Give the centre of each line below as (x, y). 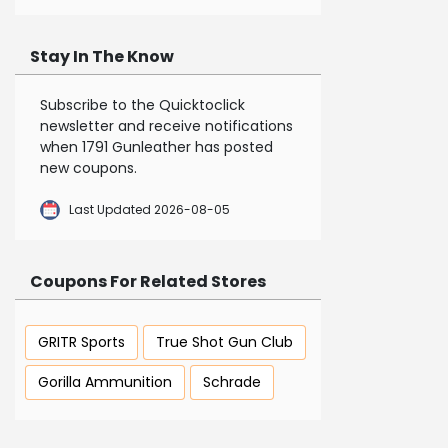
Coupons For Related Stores (148, 282)
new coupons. (88, 168)
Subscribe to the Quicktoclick (142, 105)
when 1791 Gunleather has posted (156, 147)
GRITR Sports (81, 342)
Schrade (232, 382)
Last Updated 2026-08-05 (149, 210)
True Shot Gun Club (224, 342)
